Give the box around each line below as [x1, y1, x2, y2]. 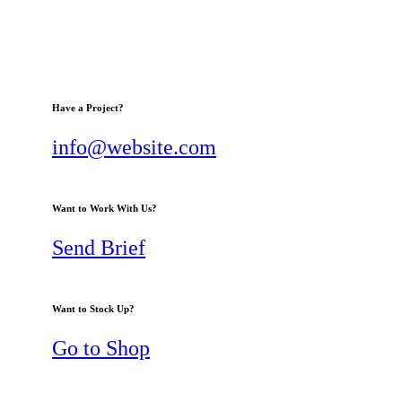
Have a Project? [52, 102, 124, 114]
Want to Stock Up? [52, 303, 135, 315]
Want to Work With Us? [52, 203, 157, 214]
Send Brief [52, 236, 145, 260]
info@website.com [52, 135, 216, 160]
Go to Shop [52, 336, 150, 361]
